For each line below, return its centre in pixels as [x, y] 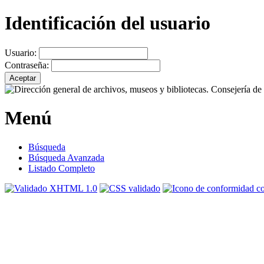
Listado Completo [62, 168]
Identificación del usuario [108, 23]
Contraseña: [28, 65]
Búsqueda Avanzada [66, 157]
